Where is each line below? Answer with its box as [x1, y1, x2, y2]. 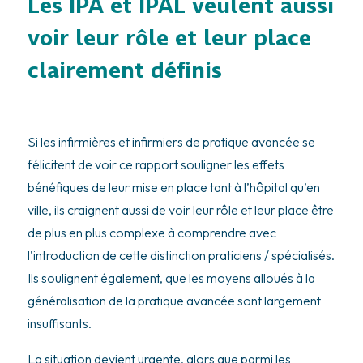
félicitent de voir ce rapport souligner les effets [27, 156, 284, 173]
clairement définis [27, 54, 222, 85]
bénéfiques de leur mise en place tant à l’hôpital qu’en [27, 178, 320, 195]
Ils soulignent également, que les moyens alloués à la [27, 269, 315, 286]
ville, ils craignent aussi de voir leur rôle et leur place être [27, 201, 334, 218]
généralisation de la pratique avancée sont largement [27, 292, 321, 309]
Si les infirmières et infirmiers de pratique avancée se [27, 133, 315, 150]
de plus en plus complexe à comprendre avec [27, 224, 276, 241]
